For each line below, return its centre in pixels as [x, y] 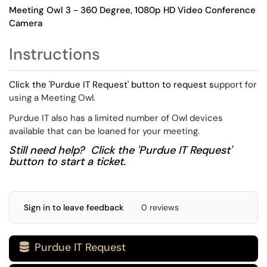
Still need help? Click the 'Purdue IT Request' [120, 150]
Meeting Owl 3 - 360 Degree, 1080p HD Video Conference [132, 10]
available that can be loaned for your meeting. [104, 131]
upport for [235, 85]
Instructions [55, 54]
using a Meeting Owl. [52, 98]
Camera [26, 23]
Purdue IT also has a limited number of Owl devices [116, 118]
